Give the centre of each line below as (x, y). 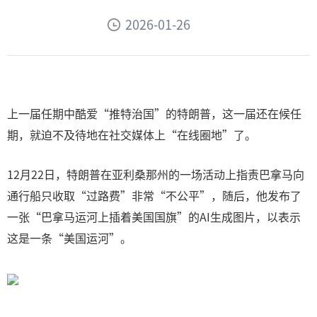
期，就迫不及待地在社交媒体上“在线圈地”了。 (132, 134)
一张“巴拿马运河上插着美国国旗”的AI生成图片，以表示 (154, 217)
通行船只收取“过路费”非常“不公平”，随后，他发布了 (154, 195)
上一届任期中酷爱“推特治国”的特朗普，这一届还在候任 (154, 113)
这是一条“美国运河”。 (69, 238)
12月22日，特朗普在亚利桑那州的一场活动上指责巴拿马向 (156, 174)
